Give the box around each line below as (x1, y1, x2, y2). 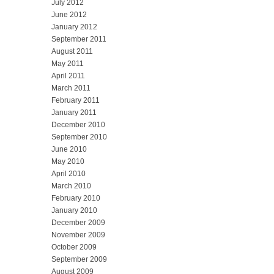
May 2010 (51, 157, 84, 166)
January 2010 (51, 206, 97, 215)
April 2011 (51, 72, 85, 81)
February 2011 (51, 96, 100, 105)
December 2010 (51, 120, 105, 130)
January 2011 (51, 108, 97, 117)
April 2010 (51, 169, 86, 179)
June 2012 (51, 10, 87, 20)
